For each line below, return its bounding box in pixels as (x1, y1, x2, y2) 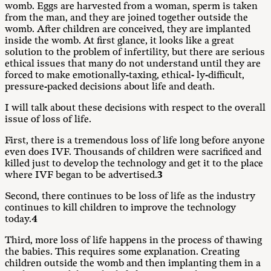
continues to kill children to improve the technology (5, 202, 236, 214)
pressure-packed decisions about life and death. (5, 81, 215, 93)
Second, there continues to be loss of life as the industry (5, 191, 255, 202)
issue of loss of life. (5, 114, 91, 125)
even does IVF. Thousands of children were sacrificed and (5, 146, 261, 158)
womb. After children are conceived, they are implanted (5, 24, 250, 35)
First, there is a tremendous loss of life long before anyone (5, 135, 265, 146)
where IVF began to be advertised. (5, 169, 157, 181)
